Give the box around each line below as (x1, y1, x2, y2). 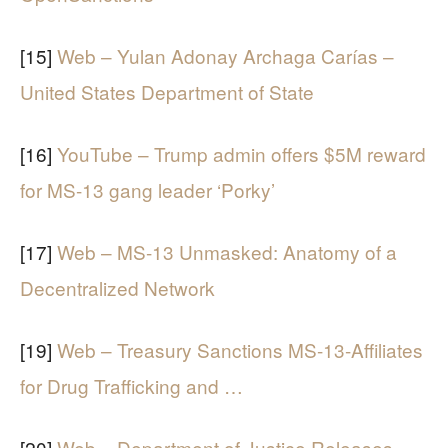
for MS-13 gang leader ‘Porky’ (20, 175, 275, 203)
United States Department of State (20, 77, 314, 105)
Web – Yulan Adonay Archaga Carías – (57, 41, 394, 69)
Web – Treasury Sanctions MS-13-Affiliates (57, 335, 423, 363)
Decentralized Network (20, 273, 215, 301)
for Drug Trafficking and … (20, 371, 243, 399)
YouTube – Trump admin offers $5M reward (57, 139, 426, 167)
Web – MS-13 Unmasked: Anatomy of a (57, 237, 397, 265)
